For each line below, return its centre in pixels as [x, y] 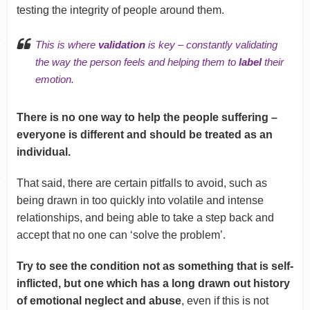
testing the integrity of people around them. [120, 10]
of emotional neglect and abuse [99, 300]
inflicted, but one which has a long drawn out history [153, 283]
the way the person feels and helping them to [137, 62]
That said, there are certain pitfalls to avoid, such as [142, 183]
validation [123, 44]
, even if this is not [225, 300]
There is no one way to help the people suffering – [147, 117]
